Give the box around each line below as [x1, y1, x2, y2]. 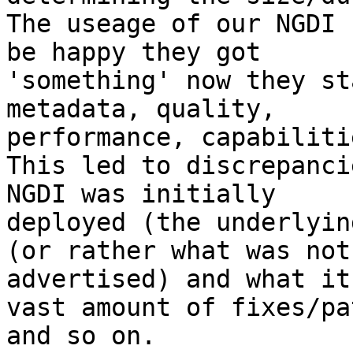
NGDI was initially [6, 180, 276, 209]
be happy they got [6, 38, 261, 67]
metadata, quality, [6, 95, 276, 124]
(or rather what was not [6, 236, 351, 266]
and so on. [6, 321, 156, 351]
